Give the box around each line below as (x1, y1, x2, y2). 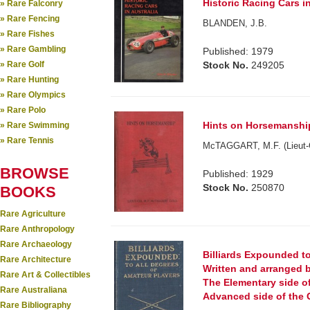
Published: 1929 (203, 168, 274, 180)
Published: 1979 (203, 46, 274, 57)
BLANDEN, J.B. (203, 18, 268, 28)
